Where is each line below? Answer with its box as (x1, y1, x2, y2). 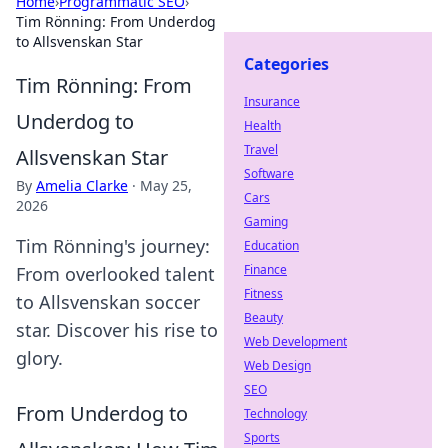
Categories (244, 53, 329, 75)
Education (244, 237, 299, 254)
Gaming (244, 213, 288, 230)
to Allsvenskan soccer (16, 290, 200, 314)
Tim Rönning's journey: (16, 234, 210, 258)
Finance (244, 261, 287, 278)
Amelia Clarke (36, 176, 128, 195)
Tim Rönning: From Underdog (16, 12, 216, 31)
